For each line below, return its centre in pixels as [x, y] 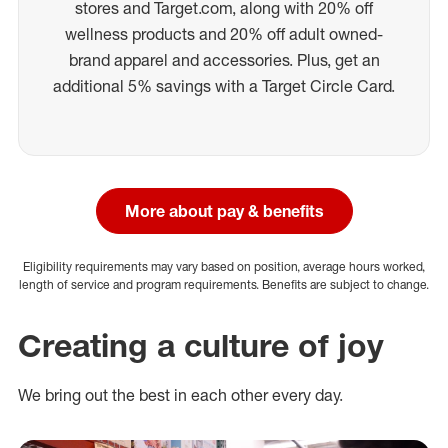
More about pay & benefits [224, 210]
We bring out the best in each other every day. [180, 394]
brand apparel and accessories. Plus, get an [224, 59]
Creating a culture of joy [201, 345]
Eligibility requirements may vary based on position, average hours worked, [224, 266]
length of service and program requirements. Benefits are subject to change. [224, 284]
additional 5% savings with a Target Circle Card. [224, 85]
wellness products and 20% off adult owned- [224, 33]
